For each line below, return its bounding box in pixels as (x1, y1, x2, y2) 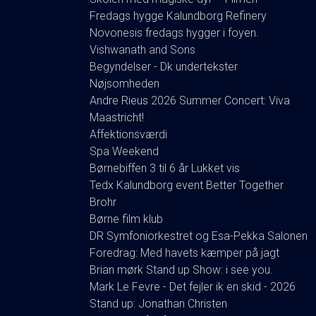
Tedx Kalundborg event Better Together (90, 178, 284, 192)
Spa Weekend (90, 144, 159, 158)
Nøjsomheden (90, 76, 159, 90)
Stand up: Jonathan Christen (90, 296, 227, 310)
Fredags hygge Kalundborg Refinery (90, 8, 267, 23)
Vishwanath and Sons (90, 42, 195, 56)
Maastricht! (90, 110, 144, 124)
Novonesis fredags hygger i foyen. (90, 25, 259, 39)
